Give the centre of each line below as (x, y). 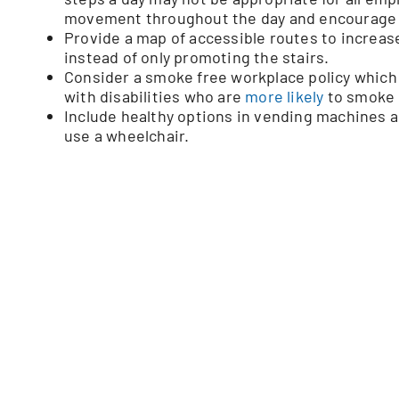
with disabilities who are (155, 96)
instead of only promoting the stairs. (197, 57)
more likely (285, 96)
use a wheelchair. (127, 135)
